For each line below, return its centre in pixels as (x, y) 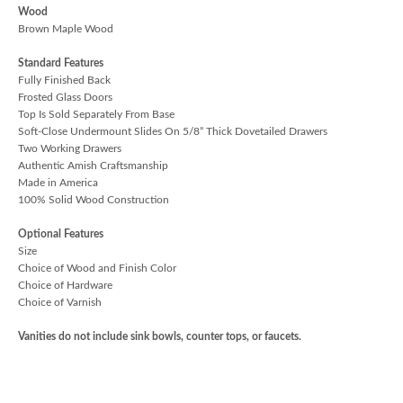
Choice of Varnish (60, 302)
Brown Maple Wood (66, 28)
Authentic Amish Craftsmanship (93, 165)
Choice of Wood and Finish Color (97, 268)
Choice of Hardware (65, 285)
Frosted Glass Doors (65, 97)
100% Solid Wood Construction (94, 199)
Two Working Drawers (70, 148)
